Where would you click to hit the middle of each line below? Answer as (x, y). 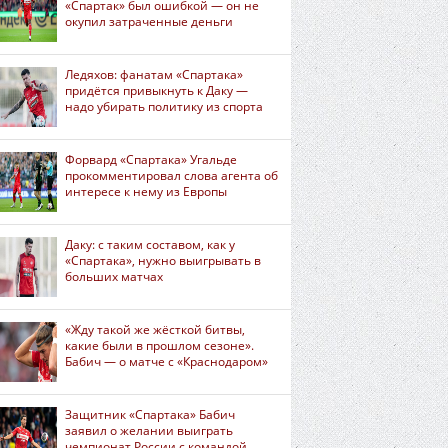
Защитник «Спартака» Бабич (150, 414)
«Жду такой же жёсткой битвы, (155, 329)
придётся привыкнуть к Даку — (156, 90)
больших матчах (114, 276)
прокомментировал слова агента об (171, 175)
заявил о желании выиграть (149, 430)
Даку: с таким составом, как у (150, 244)
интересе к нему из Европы (146, 191)
